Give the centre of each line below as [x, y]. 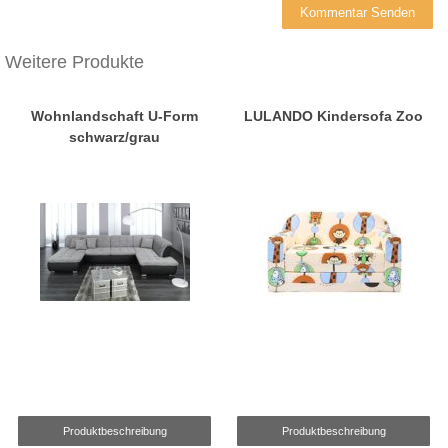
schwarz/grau [114, 136]
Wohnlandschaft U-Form [114, 115]
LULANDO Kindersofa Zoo [333, 115]
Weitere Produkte [74, 62]
